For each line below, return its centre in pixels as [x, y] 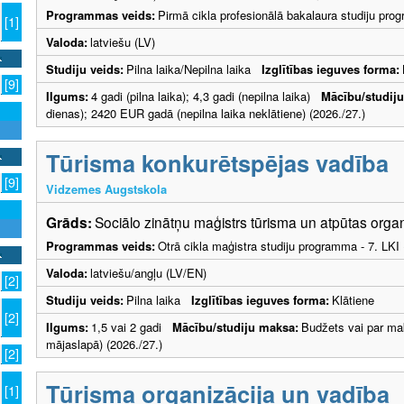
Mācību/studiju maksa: [235, 326]
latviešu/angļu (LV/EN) [148, 272]
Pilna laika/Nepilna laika [194, 69]
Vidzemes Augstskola [106, 188]
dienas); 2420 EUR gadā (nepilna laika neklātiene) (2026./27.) [206, 113]
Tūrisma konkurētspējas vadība [217, 162]
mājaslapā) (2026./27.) [104, 344]
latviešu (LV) [123, 41]
